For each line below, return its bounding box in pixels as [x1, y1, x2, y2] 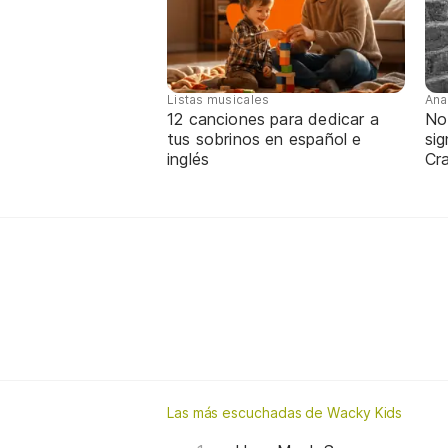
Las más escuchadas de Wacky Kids [167, 403, 403, 421]
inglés [167, 148, 210, 169]
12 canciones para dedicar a [167, 108, 379, 129]
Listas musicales [167, 91, 270, 107]
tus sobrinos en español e [167, 128, 362, 149]
